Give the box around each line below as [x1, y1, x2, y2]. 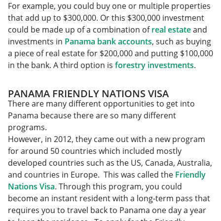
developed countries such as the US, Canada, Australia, [8, 157, 212, 168]
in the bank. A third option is [8, 59, 115, 71]
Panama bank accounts [65, 36, 152, 47]
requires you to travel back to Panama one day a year [8, 204, 206, 216]
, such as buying [152, 36, 211, 47]
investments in [8, 36, 65, 47]
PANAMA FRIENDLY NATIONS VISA [8, 86, 169, 100]
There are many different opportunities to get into [8, 98, 195, 109]
